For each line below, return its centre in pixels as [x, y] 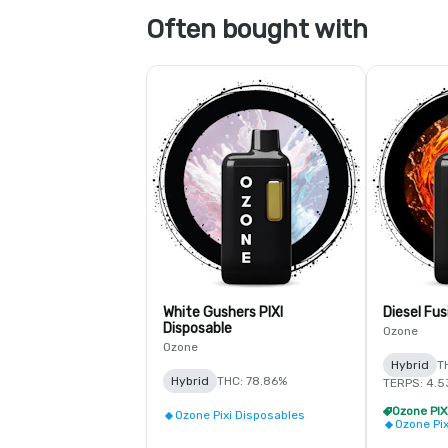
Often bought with [257, 29]
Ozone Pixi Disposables [240, 415]
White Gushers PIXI [223, 312]
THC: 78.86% [252, 381]
